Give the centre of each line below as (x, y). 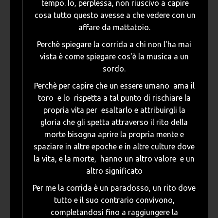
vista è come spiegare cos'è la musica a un (114, 57)
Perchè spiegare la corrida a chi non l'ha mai (114, 45)
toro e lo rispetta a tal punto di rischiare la (114, 98)
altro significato (114, 171)
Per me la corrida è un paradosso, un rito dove (114, 188)
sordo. (114, 69)
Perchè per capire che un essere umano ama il (114, 86)
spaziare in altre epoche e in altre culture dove (114, 147)
